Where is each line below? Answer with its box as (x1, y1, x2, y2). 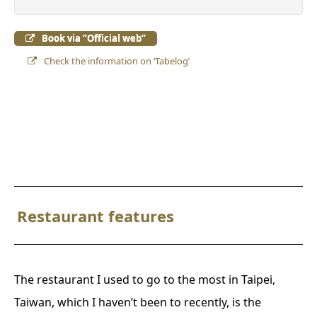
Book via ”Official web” (39, 32, 146, 45)
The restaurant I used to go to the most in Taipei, (14, 272, 275, 288)
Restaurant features (17, 205, 190, 227)
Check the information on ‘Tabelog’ (41, 54, 190, 68)
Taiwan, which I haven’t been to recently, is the (14, 294, 261, 311)
